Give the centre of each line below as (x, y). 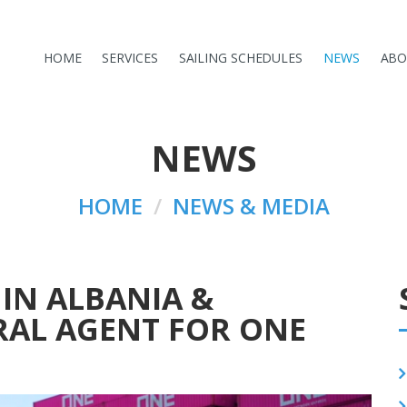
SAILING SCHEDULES (240, 58)
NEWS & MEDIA (251, 206)
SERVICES (130, 58)
